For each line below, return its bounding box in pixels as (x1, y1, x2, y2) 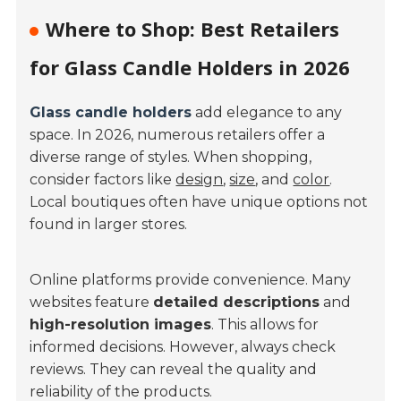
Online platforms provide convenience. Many (30, 271, 352, 289)
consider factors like (30, 171, 176, 189)
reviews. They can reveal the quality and (30, 361, 318, 379)
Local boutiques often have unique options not (30, 193, 369, 211)
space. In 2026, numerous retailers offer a (30, 126, 326, 144)
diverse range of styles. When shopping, (30, 149, 312, 166)
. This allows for (211, 316, 320, 334)
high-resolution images (30, 316, 212, 334)
